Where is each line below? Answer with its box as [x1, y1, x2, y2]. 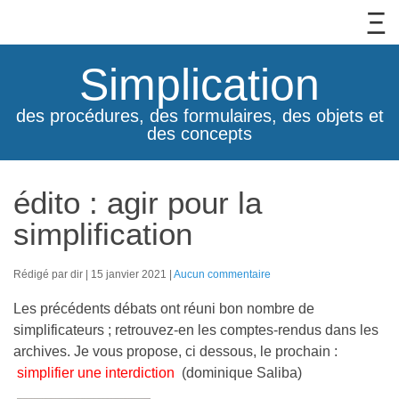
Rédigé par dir [13, 268, 85, 280]
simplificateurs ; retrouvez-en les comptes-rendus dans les [13, 322, 379, 338]
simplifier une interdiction [13, 365, 182, 380]
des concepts [147, 124, 252, 143]
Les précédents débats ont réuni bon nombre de [13, 301, 314, 316]
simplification [13, 216, 192, 251]
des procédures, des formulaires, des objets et [15, 106, 384, 126]
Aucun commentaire [174, 268, 271, 280]
